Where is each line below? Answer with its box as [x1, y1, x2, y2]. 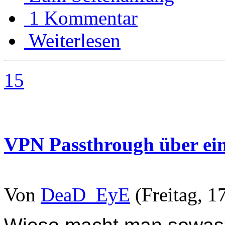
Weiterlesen [29, 30, 121, 52]
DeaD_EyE [41, 183, 130, 205]
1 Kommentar [29, 7, 138, 29]
